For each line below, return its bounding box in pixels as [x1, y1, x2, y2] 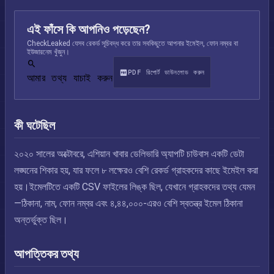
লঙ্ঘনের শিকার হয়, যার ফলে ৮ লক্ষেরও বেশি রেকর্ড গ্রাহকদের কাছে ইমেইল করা [14, 165, 258, 176]
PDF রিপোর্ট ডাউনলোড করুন [127, 68, 205, 76]
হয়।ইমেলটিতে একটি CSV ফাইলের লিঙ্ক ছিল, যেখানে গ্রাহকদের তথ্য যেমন [14, 181, 255, 193]
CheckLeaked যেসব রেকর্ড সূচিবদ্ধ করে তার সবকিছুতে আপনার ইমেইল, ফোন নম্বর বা [27, 39, 238, 48]
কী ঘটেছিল [14, 118, 55, 133]
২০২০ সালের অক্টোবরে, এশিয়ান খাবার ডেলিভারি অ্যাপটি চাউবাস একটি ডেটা [14, 148, 244, 160]
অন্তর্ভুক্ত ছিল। [14, 214, 68, 226]
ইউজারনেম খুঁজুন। [27, 48, 70, 56]
